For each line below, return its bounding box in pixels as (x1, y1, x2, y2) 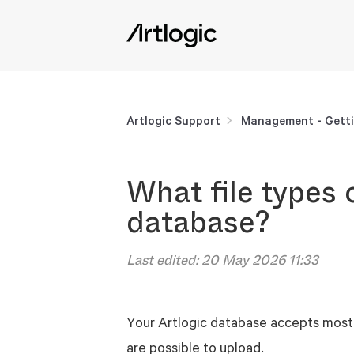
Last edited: (126, 250, 201, 270)
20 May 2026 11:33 (201, 250, 318, 270)
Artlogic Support (126, 114, 220, 127)
